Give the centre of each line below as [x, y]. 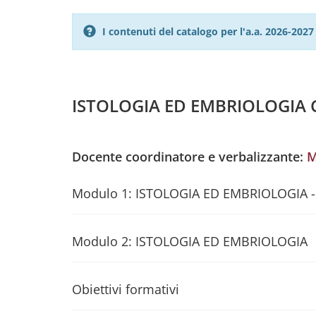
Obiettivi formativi [126, 289]
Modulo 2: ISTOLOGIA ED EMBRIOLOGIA [190, 241]
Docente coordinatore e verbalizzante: [189, 157]
